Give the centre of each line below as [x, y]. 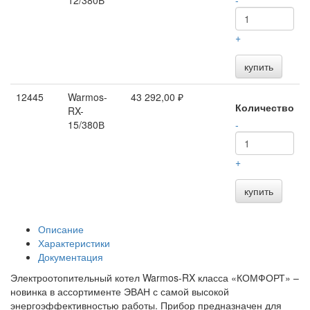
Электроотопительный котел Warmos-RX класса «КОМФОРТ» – [155, 277]
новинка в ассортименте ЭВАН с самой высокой [120, 291]
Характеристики [74, 243]
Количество [265, 107]
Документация [71, 257]
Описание [61, 229]
